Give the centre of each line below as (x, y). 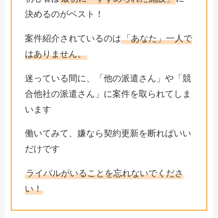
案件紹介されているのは (73, 38)
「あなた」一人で (157, 38)
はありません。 (56, 54)
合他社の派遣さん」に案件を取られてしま (108, 94)
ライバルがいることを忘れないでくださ (105, 173)
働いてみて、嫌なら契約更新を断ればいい (108, 134)
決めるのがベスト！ (64, 14)
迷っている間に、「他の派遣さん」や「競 (108, 78)
